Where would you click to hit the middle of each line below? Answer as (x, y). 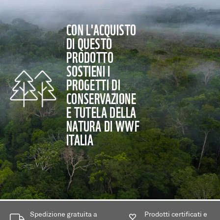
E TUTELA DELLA (101, 111)
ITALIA (80, 139)
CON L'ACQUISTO (101, 29)
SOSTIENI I (88, 70)
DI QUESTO (89, 43)
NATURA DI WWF (103, 125)
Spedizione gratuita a (64, 215)
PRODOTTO (90, 56)
